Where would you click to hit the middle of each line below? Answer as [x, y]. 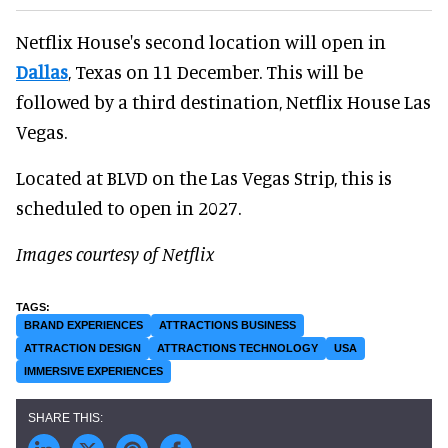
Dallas [42, 71]
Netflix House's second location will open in [201, 41]
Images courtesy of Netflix [115, 253]
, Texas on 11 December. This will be [215, 71]
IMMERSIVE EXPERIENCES [93, 370]
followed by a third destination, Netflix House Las [223, 101]
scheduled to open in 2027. [128, 207]
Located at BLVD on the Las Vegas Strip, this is [204, 177]
